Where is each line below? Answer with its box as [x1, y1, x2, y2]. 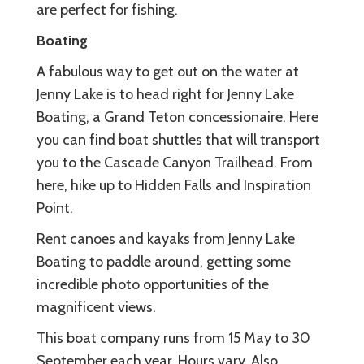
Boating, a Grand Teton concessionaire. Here [37, 107, 318, 126]
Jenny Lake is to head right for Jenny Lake [37, 84, 294, 103]
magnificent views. [37, 297, 156, 316]
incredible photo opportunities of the [37, 275, 269, 293]
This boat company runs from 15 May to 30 [37, 328, 310, 347]
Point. [37, 198, 73, 217]
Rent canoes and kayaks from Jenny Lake [37, 229, 295, 248]
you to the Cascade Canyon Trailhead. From [37, 153, 313, 171]
